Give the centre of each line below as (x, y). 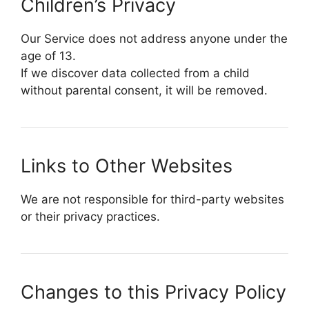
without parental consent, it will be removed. (144, 90)
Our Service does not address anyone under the (154, 38)
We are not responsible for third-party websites (152, 199)
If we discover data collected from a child (135, 73)
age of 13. (48, 56)
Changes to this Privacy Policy (153, 292)
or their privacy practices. (90, 216)
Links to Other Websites (127, 166)
